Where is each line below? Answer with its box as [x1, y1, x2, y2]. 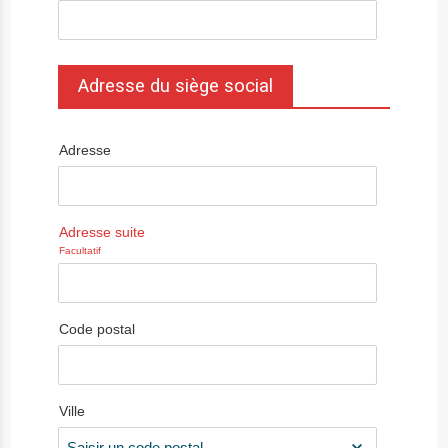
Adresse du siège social [78, 75, 274, 97]
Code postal [59, 321, 136, 337]
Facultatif [59, 245, 102, 256]
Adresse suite [59, 224, 146, 240]
